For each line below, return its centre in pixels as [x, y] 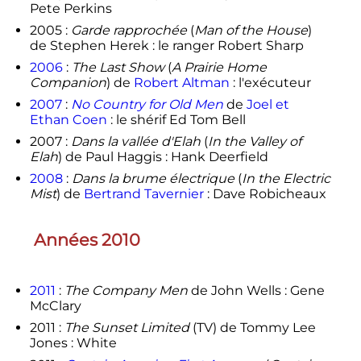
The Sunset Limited [127, 328]
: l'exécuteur [270, 82]
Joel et [268, 104]
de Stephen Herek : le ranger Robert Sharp [166, 45]
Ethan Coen [68, 119]
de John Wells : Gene [256, 291]
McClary [55, 306]
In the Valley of [254, 141]
